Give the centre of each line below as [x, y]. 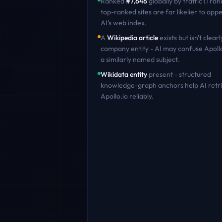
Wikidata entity [124, 74]
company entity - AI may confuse [152, 49]
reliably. [141, 96]
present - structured [179, 74]
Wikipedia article [133, 38]
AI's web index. [124, 23]
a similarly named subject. [140, 59]
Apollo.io [114, 96]
